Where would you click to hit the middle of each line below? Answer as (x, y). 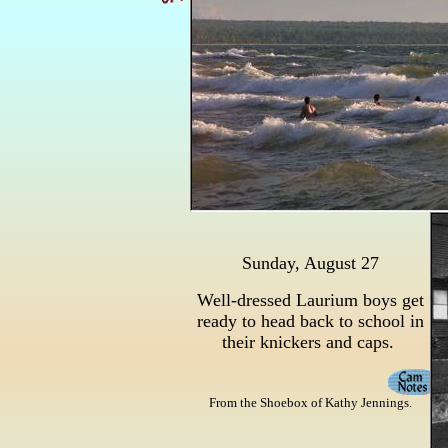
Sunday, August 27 (310, 263)
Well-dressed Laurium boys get (310, 300)
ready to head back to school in (310, 321)
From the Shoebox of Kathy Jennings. (310, 402)
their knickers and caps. (310, 342)
